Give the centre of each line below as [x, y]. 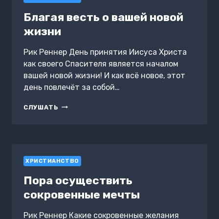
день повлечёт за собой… [72, 87]
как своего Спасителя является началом [101, 64]
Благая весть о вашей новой [103, 17]
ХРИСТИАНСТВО [52, 161]
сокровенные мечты [82, 194]
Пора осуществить [78, 180]
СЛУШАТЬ [41, 107]
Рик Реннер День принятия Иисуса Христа [105, 52]
